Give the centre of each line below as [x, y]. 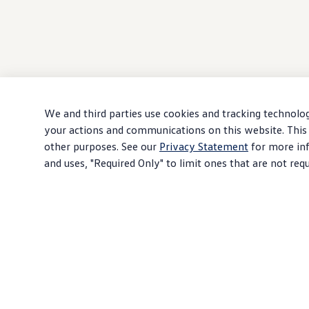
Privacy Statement [204, 146]
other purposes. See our [102, 146]
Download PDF [255, 245]
